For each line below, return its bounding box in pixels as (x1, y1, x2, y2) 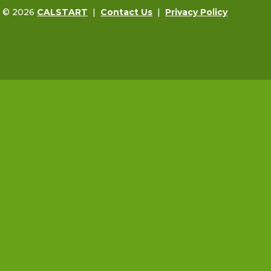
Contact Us (100, 6, 152, 18)
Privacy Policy (165, 6, 227, 18)
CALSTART (37, 6, 88, 18)
